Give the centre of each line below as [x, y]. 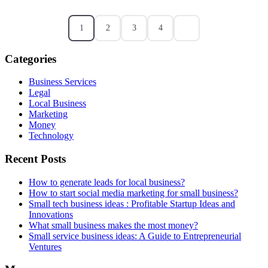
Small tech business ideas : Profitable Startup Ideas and [132, 203]
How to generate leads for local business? [107, 182]
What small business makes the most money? [113, 225]
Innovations [51, 214]
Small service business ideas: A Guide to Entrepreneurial [135, 236]
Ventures [45, 246]
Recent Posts [35, 159]
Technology [51, 136]
